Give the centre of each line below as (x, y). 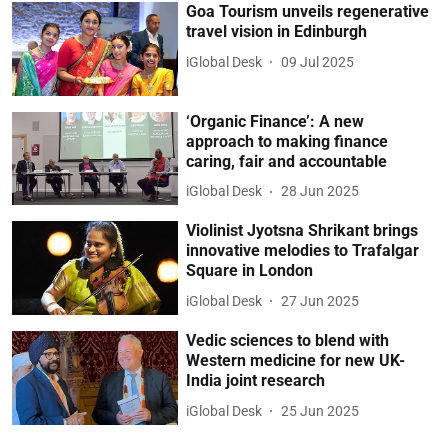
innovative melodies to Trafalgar (303, 251)
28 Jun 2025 (320, 191)
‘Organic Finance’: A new (275, 121)
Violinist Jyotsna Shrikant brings (302, 231)
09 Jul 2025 (318, 61)
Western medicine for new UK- (296, 361)
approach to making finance (287, 141)
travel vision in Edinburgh (277, 32)
